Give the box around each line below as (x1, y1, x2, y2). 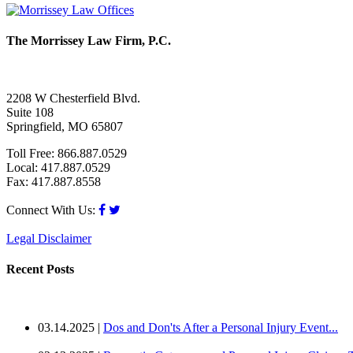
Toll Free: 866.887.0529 (6, 147, 127, 161)
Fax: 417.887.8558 (6, 175, 101, 189)
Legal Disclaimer (6, 232, 91, 246)
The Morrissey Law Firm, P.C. (6, 33, 171, 47)
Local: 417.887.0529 (6, 161, 110, 175)
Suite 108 (6, 106, 54, 120)
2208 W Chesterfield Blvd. (6, 91, 140, 106)
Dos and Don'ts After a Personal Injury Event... (103, 320, 338, 334)
